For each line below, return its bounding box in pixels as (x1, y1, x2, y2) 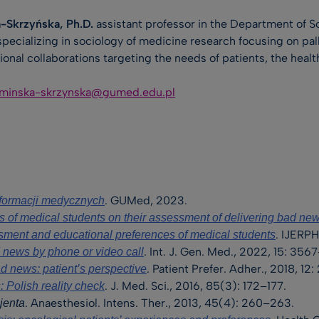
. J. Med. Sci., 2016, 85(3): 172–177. (105, 279, 286, 293)
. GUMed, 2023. (105, 194, 187, 207)
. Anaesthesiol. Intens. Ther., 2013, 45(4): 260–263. (25, 296, 294, 310)
